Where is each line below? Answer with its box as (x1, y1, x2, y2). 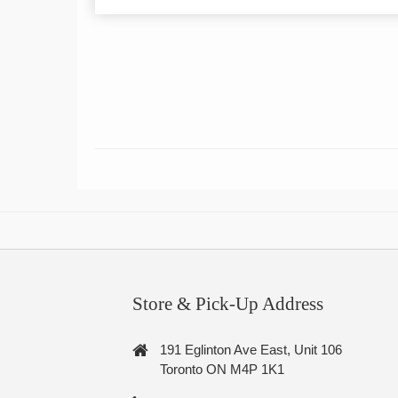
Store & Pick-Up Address (132, 293, 324, 315)
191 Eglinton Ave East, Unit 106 (160, 342, 343, 358)
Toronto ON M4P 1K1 (160, 362, 285, 378)
